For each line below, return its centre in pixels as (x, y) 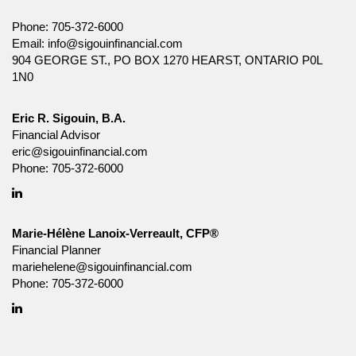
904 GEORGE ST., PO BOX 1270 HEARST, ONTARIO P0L (167, 60)
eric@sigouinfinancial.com (80, 151)
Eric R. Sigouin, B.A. (69, 118)
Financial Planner (56, 250)
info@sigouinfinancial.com (115, 43)
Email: (30, 43)
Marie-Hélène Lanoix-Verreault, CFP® (115, 233)
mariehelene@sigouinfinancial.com (102, 267)
